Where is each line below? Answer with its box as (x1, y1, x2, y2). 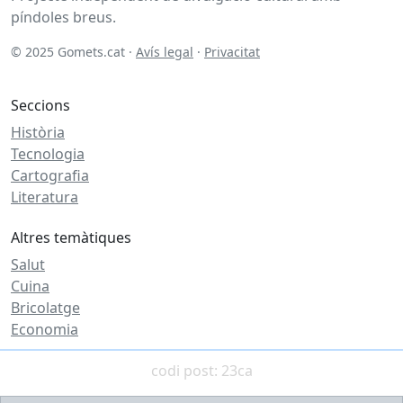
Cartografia (11, 165, 89, 185)
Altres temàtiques (11, 227, 131, 247)
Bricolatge (11, 297, 80, 318)
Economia (11, 318, 78, 339)
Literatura (11, 186, 78, 207)
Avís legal (136, 42, 193, 60)
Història (11, 121, 65, 142)
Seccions (11, 94, 70, 115)
